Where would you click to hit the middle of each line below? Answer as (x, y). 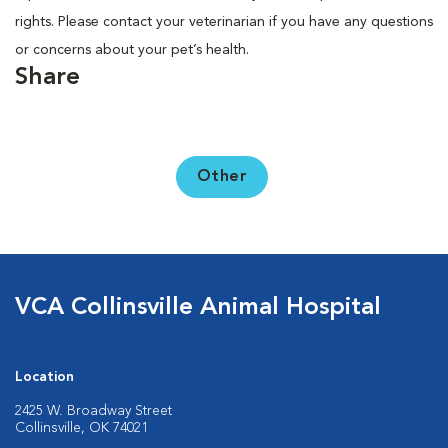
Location (44, 377)
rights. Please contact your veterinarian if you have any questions (224, 22)
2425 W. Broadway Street (93, 411)
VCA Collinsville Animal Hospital (198, 308)
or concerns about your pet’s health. (132, 50)
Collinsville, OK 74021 (81, 428)
